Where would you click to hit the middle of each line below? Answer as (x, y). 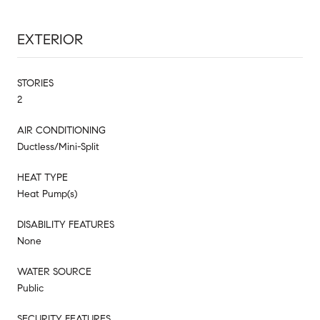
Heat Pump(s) (47, 194)
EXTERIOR (50, 39)
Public (30, 288)
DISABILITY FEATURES (66, 224)
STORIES (35, 83)
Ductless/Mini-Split (58, 146)
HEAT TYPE (42, 177)
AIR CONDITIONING (61, 130)
